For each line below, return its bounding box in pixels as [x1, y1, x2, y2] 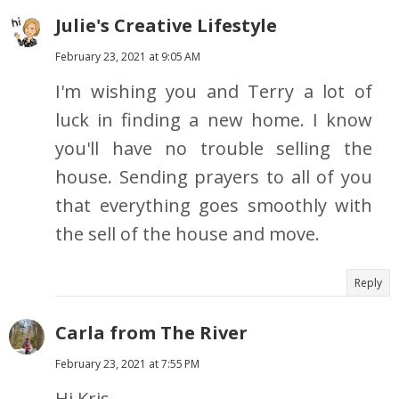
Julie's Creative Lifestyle [55, 13, 277, 38]
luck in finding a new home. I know [55, 108, 372, 133]
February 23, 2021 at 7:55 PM [55, 356, 199, 372]
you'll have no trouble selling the [55, 136, 372, 161]
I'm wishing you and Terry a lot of [55, 79, 372, 104]
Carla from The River [55, 321, 248, 346]
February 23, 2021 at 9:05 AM [55, 49, 200, 65]
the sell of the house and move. [55, 222, 320, 247]
